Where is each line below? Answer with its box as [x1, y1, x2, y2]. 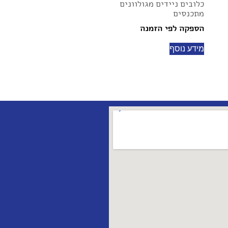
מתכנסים [173, 8, 204, 19]
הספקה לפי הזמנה [140, 22, 204, 34]
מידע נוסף [169, 44, 204, 53]
